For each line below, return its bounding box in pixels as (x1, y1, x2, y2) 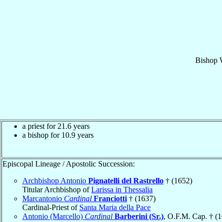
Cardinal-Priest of (22, 203, 79, 212)
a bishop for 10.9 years (22, 130, 94, 139)
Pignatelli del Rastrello (88, 176, 164, 185)
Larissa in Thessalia (91, 185, 153, 194)
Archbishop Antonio (22, 176, 88, 185)
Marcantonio (22, 194, 64, 203)
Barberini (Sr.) (114, 212, 164, 221)
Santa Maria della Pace (79, 203, 151, 212)
